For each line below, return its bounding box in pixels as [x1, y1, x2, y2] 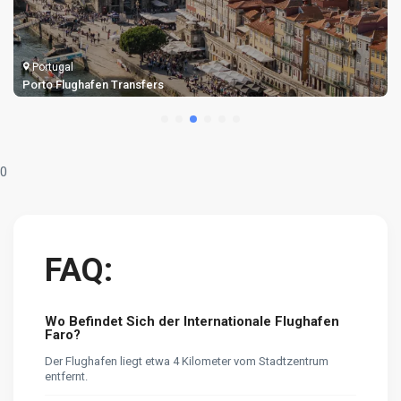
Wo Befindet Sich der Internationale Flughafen [45, 312, 339, 329]
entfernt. [45, 369, 88, 383]
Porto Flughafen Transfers [22, 77, 164, 91]
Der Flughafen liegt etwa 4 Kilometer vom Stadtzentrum [45, 354, 328, 368]
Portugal [32, 60, 73, 73]
